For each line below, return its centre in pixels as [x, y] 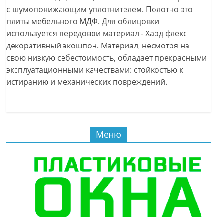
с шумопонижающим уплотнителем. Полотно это [100, 9]
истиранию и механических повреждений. [87, 82]
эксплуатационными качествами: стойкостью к [95, 70]
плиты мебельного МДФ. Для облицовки [83, 21]
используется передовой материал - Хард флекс [97, 33]
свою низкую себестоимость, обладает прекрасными [107, 58]
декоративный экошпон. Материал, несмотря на [98, 46]
